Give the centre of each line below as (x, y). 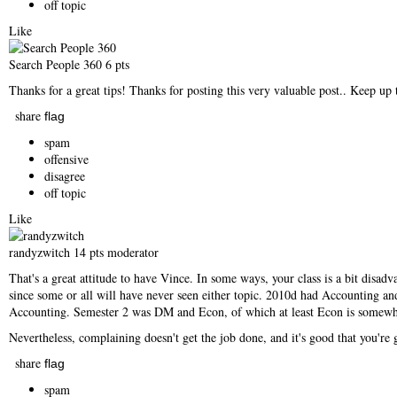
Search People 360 (57, 64)
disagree (65, 176)
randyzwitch (41, 252)
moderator (133, 252)
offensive (66, 159)
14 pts (89, 252)
